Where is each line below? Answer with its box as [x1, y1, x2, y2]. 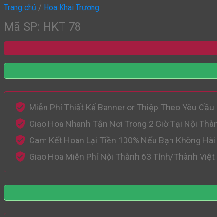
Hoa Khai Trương [44, 3, 99, 12]
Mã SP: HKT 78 [4, 20, 81, 34]
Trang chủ [4, 3, 36, 12]
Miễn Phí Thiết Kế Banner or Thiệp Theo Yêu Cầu [29, 102, 214, 112]
